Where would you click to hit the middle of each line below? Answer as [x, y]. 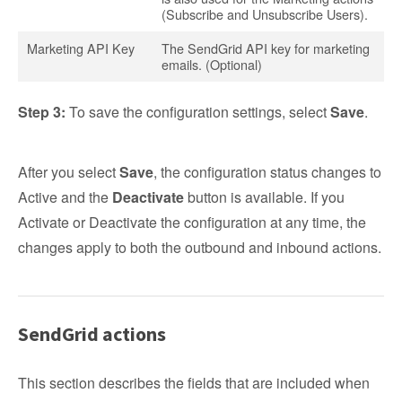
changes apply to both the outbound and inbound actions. [200, 247]
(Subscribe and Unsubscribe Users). [265, 14]
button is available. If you [264, 197]
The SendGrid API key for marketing [266, 48]
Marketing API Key [81, 48]
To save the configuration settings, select [198, 112]
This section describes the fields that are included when [194, 383]
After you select [69, 172]
